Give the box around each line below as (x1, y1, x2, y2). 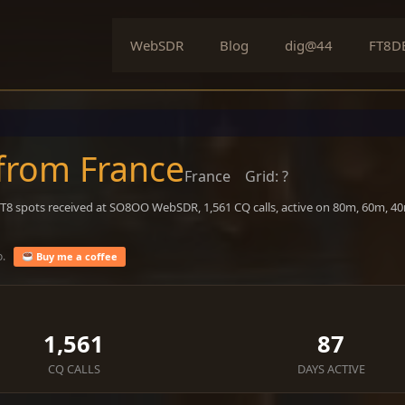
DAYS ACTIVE (297, 361, 365, 377)
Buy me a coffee (33, 250, 118, 263)
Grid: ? (245, 166, 288, 186)
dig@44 (285, 36, 333, 54)
